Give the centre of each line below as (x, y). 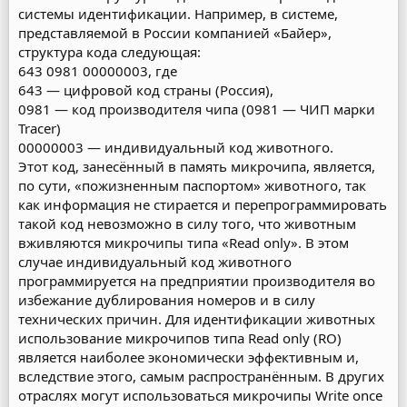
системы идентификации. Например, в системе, (178, 14)
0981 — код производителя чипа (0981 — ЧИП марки (197, 109)
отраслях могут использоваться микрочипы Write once (200, 395)
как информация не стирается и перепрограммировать (203, 204)
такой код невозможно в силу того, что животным (187, 223)
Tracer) (40, 128)
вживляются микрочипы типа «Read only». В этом (184, 243)
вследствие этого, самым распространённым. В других (201, 376)
